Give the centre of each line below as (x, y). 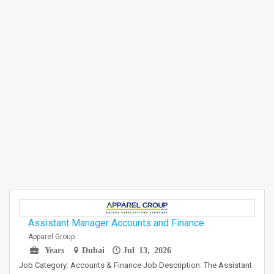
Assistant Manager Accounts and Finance (116, 223)
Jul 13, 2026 (147, 250)
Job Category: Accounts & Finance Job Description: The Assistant (135, 265)
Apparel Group (51, 237)
